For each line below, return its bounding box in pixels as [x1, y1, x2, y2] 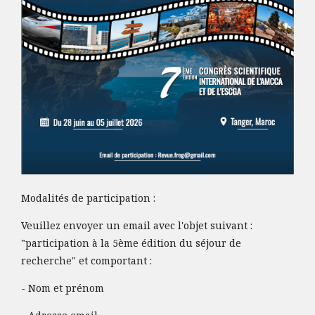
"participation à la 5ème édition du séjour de [21, 236, 241, 250]
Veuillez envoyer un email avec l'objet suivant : [21, 219, 252, 233]
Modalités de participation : [21, 191, 155, 205]
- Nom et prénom [21, 281, 104, 295]
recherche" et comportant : [21, 254, 152, 268]
